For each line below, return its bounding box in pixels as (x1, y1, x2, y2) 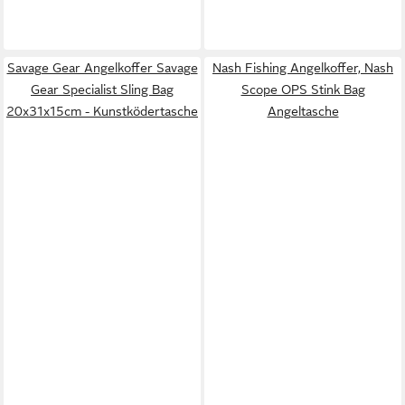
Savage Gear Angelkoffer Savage (6, 60, 198, 75)
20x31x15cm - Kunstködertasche (6, 103, 198, 118)
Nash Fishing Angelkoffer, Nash (212, 60, 393, 75)
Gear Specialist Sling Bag (31, 81, 174, 97)
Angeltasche (267, 103, 339, 118)
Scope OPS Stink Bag (240, 81, 365, 97)
